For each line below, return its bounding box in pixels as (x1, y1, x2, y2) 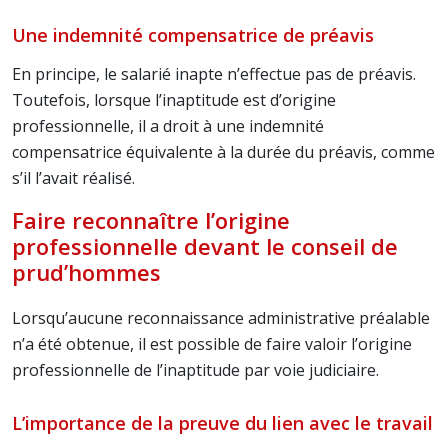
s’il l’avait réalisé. (12, 167, 135, 189)
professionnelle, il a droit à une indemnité (12, 115, 324, 137)
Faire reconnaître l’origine (12, 205, 290, 235)
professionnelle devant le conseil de (12, 231, 398, 261)
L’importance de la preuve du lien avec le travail (12, 411, 433, 435)
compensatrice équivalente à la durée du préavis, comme (12, 141, 435, 163)
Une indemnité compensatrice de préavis (12, 23, 374, 47)
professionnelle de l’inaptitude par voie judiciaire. (12, 359, 379, 381)
